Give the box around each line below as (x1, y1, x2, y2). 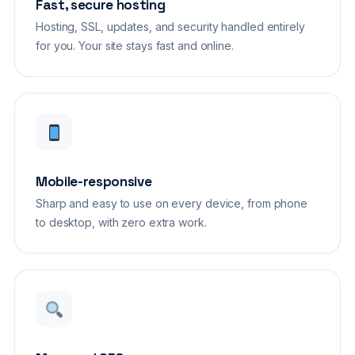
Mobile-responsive (36, 173, 152, 191)
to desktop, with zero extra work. (36, 216, 207, 230)
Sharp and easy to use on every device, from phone (36, 197, 308, 211)
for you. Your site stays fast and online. (36, 39, 234, 53)
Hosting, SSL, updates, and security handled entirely (36, 20, 305, 34)
